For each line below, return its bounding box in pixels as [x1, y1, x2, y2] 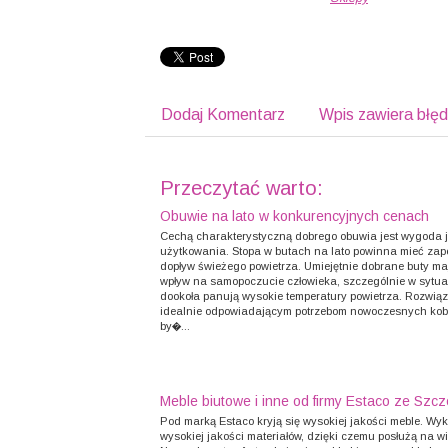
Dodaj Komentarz [161, 106, 285, 123]
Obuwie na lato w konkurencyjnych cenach [160, 208, 429, 224]
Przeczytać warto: [160, 177, 323, 199]
